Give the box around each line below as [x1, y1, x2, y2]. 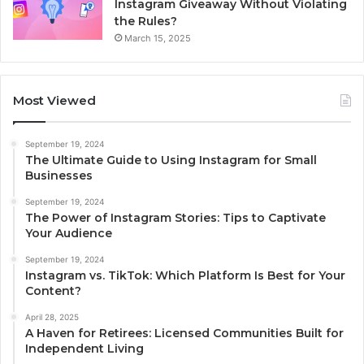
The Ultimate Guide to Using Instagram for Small [25, 153, 317, 168]
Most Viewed [13, 93, 96, 109]
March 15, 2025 [124, 32, 191, 45]
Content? [25, 284, 81, 299]
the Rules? [115, 14, 177, 29]
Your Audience [25, 226, 112, 241]
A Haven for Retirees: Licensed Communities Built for [25, 326, 344, 341]
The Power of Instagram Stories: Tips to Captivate [25, 210, 326, 226]
